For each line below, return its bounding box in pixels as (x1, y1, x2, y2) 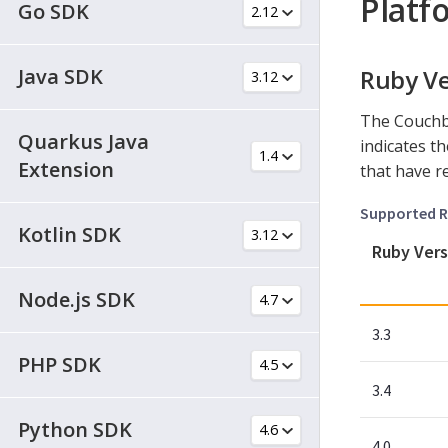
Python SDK (18, 415, 132, 443)
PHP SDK (18, 350, 101, 378)
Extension (18, 155, 114, 183)
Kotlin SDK (18, 220, 121, 248)
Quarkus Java (18, 127, 149, 155)
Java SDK (18, 62, 103, 90)
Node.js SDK (18, 285, 135, 313)
